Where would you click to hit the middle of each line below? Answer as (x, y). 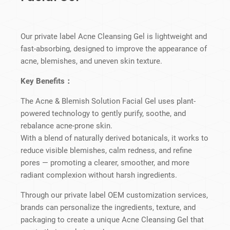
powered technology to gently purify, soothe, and (103, 114)
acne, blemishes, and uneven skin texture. (91, 61)
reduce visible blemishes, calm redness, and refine (106, 151)
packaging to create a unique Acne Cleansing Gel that (112, 220)
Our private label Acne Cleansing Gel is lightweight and (114, 37)
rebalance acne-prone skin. (66, 126)
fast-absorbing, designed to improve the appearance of (114, 49)
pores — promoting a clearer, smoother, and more (105, 163)
